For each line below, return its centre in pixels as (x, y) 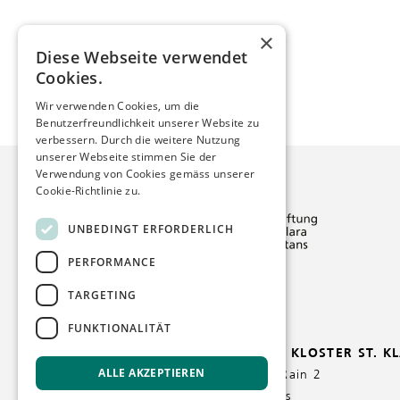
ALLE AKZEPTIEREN (152, 373)
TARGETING (102, 295)
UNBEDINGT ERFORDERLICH (151, 229)
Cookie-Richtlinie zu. (88, 191)
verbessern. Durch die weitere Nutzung (138, 140)
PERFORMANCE (112, 262)
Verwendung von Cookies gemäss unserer (146, 174)
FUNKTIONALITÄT (120, 328)
